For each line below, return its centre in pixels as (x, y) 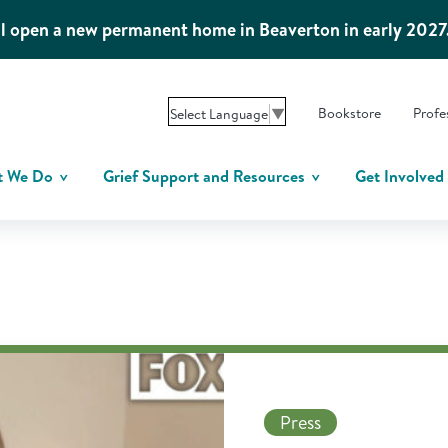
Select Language (219, 113)
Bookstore (349, 112)
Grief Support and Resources (206, 176)
